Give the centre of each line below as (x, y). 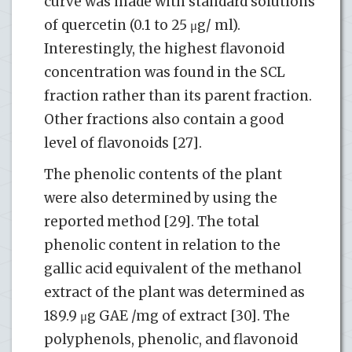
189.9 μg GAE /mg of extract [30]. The (167, 315)
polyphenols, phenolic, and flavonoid (171, 339)
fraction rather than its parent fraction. (178, 95)
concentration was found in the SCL (165, 72)
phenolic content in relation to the (162, 245)
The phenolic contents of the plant (163, 174)
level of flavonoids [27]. (123, 143)
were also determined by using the (161, 198)
